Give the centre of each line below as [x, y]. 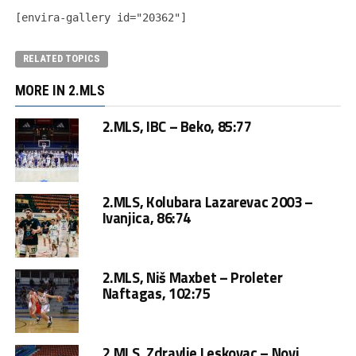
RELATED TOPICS [61, 58]
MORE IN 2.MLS [60, 90]
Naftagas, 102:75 [156, 293]
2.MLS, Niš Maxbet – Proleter [192, 277]
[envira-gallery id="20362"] [101, 17]
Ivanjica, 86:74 [147, 217]
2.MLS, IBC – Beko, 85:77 [177, 126]
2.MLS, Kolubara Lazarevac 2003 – [207, 201]
